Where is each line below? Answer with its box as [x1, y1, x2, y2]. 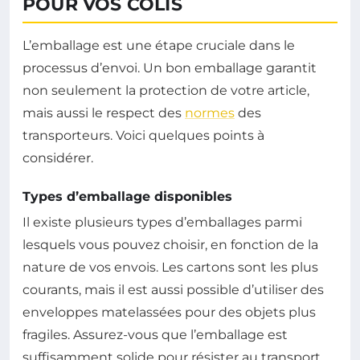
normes [185, 105, 235, 121]
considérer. [22, 150, 93, 166]
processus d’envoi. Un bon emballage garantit [22, 60, 317, 76]
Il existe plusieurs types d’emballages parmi [22, 215, 302, 231]
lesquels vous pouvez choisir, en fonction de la [22, 237, 318, 253]
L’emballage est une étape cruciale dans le [22, 38, 295, 54]
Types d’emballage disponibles [22, 189, 232, 205]
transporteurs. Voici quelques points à [22, 128, 264, 144]
